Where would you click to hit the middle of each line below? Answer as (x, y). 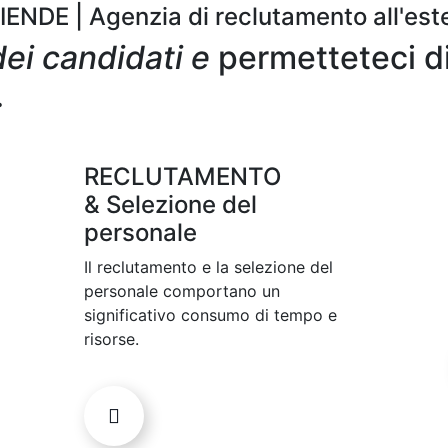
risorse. (111, 339)
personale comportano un (182, 291)
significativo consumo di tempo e (210, 315)
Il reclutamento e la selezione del (208, 267)
